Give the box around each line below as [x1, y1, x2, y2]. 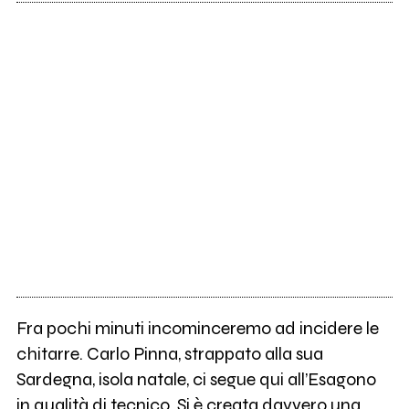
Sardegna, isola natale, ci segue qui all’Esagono [16, 369, 376, 391]
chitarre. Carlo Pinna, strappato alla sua [16, 343, 323, 365]
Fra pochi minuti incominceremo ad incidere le [16, 318, 379, 340]
